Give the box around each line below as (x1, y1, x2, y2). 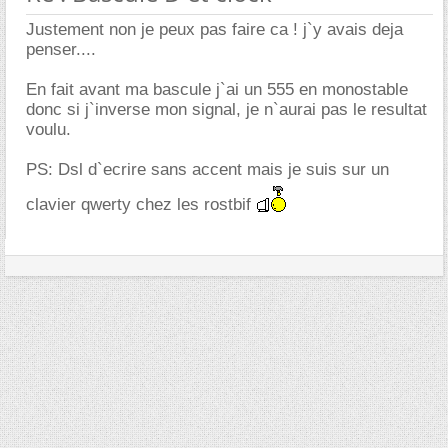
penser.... (26, 40, 96, 59)
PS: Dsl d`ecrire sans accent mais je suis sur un (26, 160, 389, 179)
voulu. (26, 120, 71, 139)
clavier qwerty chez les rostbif (26, 195, 256, 214)
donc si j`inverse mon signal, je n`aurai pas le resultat (26, 100, 427, 119)
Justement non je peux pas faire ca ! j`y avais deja (26, 20, 403, 39)
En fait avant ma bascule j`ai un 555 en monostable (26, 80, 408, 99)
